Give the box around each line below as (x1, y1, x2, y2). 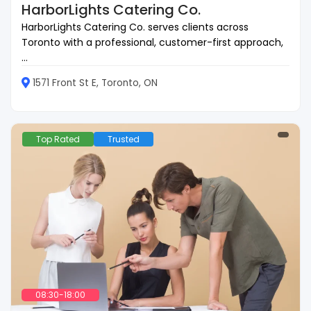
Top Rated (36, 133, 80, 146)
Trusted (108, 133, 140, 146)
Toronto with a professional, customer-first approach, (22, 35, 283, 50)
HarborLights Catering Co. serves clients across (22, 20, 249, 35)
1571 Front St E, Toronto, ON (33, 76, 158, 90)
